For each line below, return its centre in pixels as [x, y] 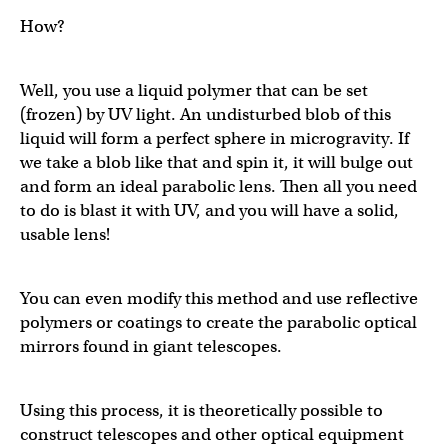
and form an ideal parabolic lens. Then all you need [218, 186]
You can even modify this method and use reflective [219, 298]
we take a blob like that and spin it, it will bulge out [216, 162]
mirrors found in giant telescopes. [151, 346]
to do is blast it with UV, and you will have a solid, [209, 210]
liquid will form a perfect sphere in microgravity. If [214, 138]
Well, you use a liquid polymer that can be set [194, 90]
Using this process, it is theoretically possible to [201, 410]
